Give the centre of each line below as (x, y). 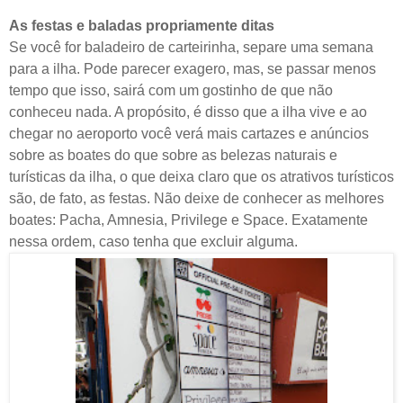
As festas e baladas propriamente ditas (142, 25)
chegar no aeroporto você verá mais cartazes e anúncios (189, 133)
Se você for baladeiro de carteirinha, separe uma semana (191, 47)
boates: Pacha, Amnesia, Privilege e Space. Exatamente (188, 219)
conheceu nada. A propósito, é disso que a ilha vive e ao (188, 112)
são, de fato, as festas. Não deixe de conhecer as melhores (197, 198)
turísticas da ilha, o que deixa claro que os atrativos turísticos (201, 176)
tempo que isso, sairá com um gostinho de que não (171, 90)
